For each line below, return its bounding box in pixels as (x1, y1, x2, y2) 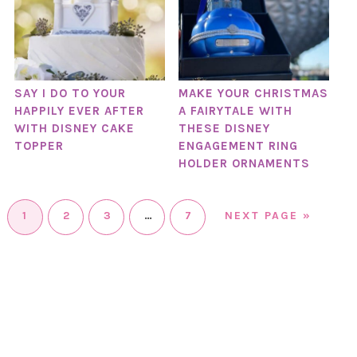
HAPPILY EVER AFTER (14, 103, 144, 118)
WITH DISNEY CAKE (14, 120, 135, 135)
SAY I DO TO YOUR (14, 85, 126, 100)
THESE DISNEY (178, 120, 270, 135)
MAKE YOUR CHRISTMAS (178, 85, 328, 100)
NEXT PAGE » (224, 208, 312, 222)
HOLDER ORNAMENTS (178, 155, 310, 171)
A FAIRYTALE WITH (178, 103, 292, 118)
